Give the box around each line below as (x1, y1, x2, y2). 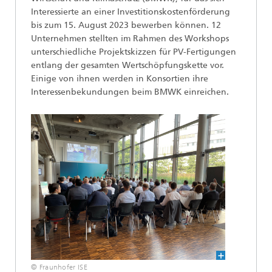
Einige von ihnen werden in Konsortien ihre (31, 73, 208, 84)
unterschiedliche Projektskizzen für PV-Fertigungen (31, 47, 236, 58)
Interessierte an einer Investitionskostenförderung (31, 7, 230, 18)
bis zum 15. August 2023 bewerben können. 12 (31, 20, 221, 31)
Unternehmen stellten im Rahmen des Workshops (31, 33, 229, 44)
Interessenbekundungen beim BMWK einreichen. (31, 87, 229, 98)
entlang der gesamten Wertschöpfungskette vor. (31, 60, 224, 71)
